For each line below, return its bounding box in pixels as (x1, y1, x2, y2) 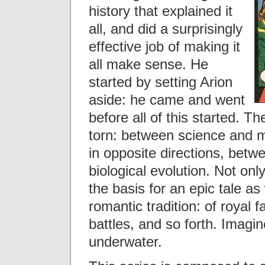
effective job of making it (89, 38, 240, 54)
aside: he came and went (89, 91, 245, 108)
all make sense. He (89, 56, 208, 72)
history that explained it (89, 2, 232, 19)
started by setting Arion (89, 73, 232, 90)
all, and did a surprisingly (89, 20, 243, 37)
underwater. (89, 233, 162, 250)
